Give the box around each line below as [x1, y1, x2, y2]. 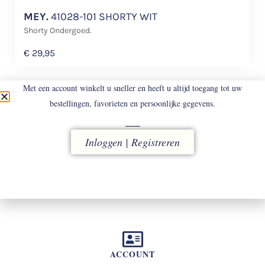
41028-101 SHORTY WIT [49, 9, 157, 23]
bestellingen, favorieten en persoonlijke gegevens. [50, 98, 215, 109]
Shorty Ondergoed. [24, 25, 92, 35]
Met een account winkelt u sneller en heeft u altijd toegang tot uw [23, 82, 242, 93]
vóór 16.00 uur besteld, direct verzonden [68, 170, 197, 182]
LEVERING [108, 151, 157, 164]
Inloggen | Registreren [85, 135, 180, 149]
